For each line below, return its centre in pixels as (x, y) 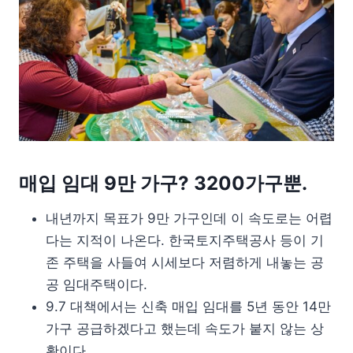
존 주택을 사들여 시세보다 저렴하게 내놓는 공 (185, 263)
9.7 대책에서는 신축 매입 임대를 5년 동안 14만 (188, 307)
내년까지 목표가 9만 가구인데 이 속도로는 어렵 (189, 219)
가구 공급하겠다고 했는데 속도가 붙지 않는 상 (185, 329)
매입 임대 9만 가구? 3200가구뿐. (163, 184)
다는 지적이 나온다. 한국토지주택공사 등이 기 (185, 241)
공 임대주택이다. (97, 285)
